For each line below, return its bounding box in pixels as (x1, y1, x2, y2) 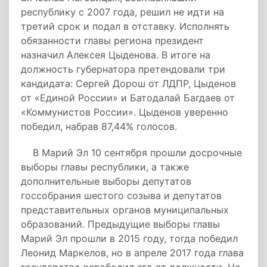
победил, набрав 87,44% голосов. (21, 120, 177, 132)
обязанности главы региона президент (21, 35, 204, 46)
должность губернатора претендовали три (21, 63, 225, 75)
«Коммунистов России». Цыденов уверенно (21, 106, 228, 118)
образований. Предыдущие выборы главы (21, 218, 220, 230)
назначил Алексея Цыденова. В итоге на (21, 49, 210, 61)
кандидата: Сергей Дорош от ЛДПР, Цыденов (21, 77, 236, 89)
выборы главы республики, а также (21, 161, 189, 173)
